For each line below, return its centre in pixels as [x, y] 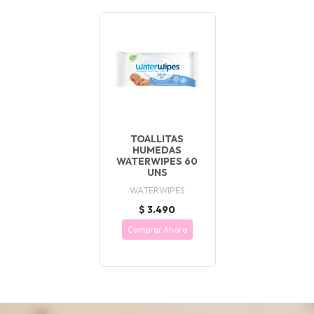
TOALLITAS [157, 138]
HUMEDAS [157, 150]
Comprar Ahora [157, 230]
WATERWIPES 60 [157, 161]
